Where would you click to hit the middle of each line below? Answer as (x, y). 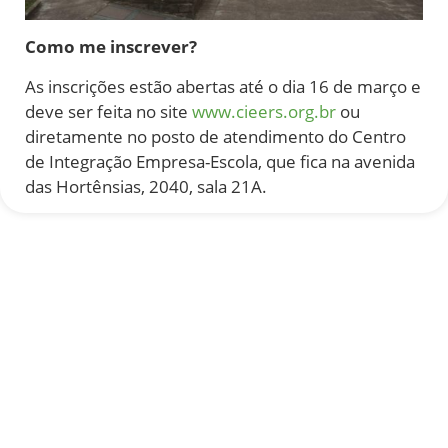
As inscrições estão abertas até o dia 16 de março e (223, 86)
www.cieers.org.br (264, 111)
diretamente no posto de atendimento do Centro (215, 136)
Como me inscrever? (111, 47)
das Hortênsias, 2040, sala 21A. (146, 186)
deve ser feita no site (108, 111)
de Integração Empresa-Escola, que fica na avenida (220, 161)
